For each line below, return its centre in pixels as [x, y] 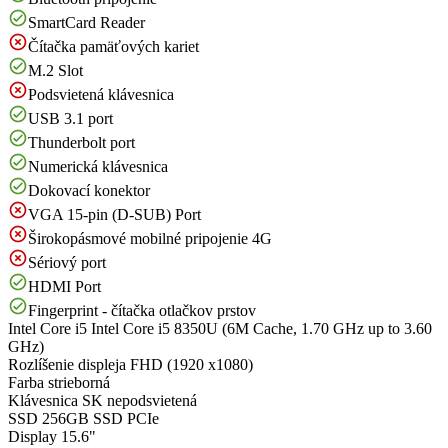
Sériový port [67, 262]
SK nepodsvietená [137, 400]
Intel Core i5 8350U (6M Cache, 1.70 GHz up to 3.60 [259, 328]
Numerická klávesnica [98, 166]
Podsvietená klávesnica [101, 94]
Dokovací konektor [89, 190]
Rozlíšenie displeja [67, 364]
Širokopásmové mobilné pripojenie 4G [150, 238]
